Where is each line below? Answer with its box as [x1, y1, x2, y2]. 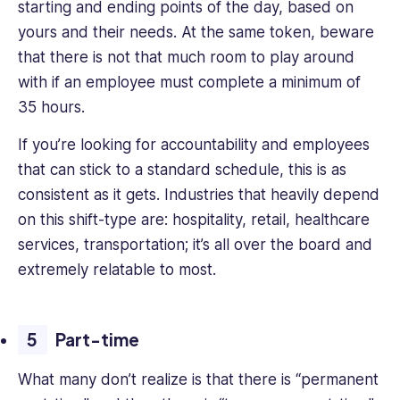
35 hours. [18, 98, 85, 117]
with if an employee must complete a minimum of [18, 73, 361, 92]
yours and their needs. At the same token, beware [18, 23, 374, 42]
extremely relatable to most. [18, 261, 221, 279]
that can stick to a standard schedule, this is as [18, 161, 346, 179]
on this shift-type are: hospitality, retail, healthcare [18, 211, 370, 229]
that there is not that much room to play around [18, 48, 354, 67]
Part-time [55, 329, 143, 351]
